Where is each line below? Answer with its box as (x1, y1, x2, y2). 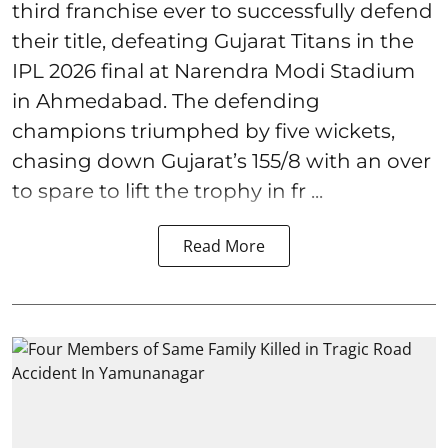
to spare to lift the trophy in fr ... (12, 179, 323, 204)
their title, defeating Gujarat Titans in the (12, 29, 414, 54)
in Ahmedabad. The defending (12, 89, 320, 114)
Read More (183, 235, 265, 258)
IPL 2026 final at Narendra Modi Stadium (12, 59, 415, 84)
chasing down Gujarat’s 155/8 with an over (12, 149, 431, 174)
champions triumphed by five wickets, (12, 119, 395, 144)
